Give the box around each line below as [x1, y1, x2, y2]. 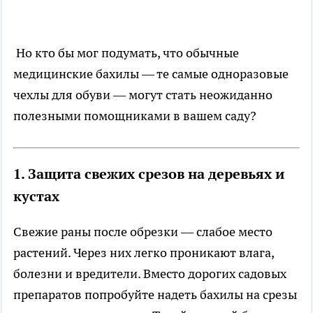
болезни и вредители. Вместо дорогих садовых [13, 265, 286, 282]
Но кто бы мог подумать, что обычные [13, 45, 239, 61]
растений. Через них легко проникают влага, [13, 245, 274, 261]
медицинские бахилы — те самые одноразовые [13, 66, 289, 82]
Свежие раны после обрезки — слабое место [13, 224, 272, 240]
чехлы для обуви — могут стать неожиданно [13, 87, 272, 103]
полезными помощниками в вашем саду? [13, 108, 256, 124]
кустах [13, 187, 59, 205]
